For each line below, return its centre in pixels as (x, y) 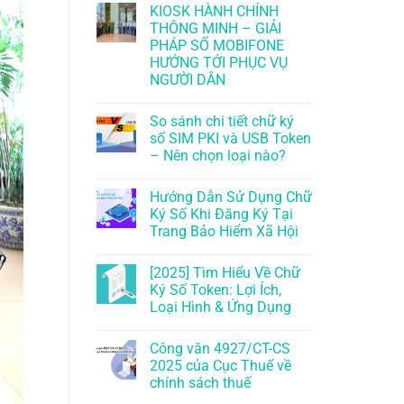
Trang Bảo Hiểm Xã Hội (224, 232)
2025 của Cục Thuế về (220, 366)
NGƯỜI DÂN (188, 80)
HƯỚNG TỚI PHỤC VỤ (219, 63)
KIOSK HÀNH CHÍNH (214, 12)
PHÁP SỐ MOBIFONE (217, 46)
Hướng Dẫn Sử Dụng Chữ (231, 197)
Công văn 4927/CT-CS (220, 349)
